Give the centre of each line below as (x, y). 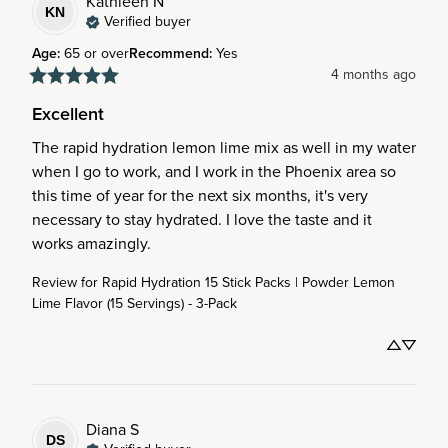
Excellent (68, 114)
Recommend (169, 53)
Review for (65, 282)
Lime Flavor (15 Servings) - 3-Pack (134, 303)
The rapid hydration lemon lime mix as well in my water (224, 147)
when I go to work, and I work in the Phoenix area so (214, 171)
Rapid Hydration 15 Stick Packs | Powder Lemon (248, 282)
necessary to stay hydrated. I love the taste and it (202, 219)
